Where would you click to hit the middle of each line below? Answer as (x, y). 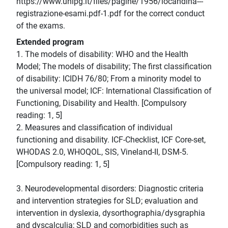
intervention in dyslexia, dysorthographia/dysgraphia (111, 213)
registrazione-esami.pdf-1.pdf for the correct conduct (110, 14)
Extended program (50, 42)
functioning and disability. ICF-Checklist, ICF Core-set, (111, 140)
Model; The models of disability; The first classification (114, 67)
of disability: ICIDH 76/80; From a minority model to (109, 79)
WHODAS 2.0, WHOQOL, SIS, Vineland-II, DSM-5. (102, 152)
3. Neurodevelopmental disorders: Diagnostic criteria (110, 189)
